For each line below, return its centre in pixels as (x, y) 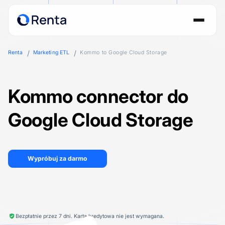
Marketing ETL (51, 52)
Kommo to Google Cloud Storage (124, 52)
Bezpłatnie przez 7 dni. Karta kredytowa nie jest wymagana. (90, 216)
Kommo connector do (98, 96)
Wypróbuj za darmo (57, 159)
